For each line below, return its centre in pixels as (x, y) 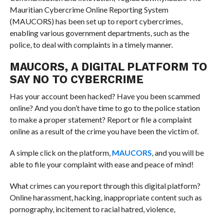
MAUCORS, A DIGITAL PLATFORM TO (108, 66)
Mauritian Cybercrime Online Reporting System (89, 9)
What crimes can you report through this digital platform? (105, 185)
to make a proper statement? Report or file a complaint (100, 119)
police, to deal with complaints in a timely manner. (91, 44)
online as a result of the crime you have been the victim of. (104, 131)
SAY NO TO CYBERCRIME (76, 79)
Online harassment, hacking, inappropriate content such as (106, 197)
